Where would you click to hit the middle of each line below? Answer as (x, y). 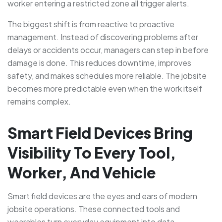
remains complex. (39, 101)
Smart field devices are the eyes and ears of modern (102, 196)
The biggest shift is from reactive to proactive (91, 24)
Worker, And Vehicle (82, 172)
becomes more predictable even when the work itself (105, 88)
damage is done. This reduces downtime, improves (99, 62)
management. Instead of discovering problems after (103, 37)
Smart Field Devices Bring (100, 133)
